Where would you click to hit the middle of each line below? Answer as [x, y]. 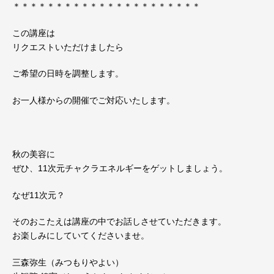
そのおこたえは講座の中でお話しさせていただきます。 [119, 222]
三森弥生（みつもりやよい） [68, 263]
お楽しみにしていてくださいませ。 [81, 236]
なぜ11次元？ [39, 195]
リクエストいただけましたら [68, 47]
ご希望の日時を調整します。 [68, 74]
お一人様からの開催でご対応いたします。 [94, 101]
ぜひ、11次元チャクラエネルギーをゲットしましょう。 [120, 168]
